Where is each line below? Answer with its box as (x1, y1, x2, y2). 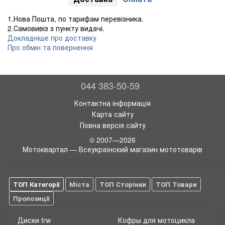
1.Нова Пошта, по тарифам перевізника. (8, 14, 144, 24)
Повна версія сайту (79, 120, 146, 131)
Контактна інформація (74, 98, 151, 108)
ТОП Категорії (13, 179, 60, 189)
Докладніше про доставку (8, 33, 96, 43)
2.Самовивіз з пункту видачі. (8, 23, 104, 34)
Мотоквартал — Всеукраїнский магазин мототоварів (23, 144, 202, 155)
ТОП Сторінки (99, 179, 146, 189)
